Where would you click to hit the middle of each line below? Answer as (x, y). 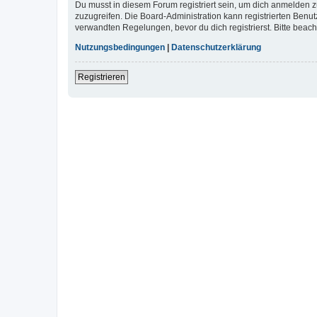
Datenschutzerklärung (216, 48)
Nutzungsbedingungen (120, 48)
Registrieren (102, 77)
